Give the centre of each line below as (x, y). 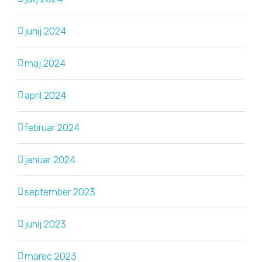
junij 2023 (45, 224)
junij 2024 (45, 31)
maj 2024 (45, 63)
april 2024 (45, 95)
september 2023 (60, 192)
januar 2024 (50, 159)
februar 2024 (52, 127)
